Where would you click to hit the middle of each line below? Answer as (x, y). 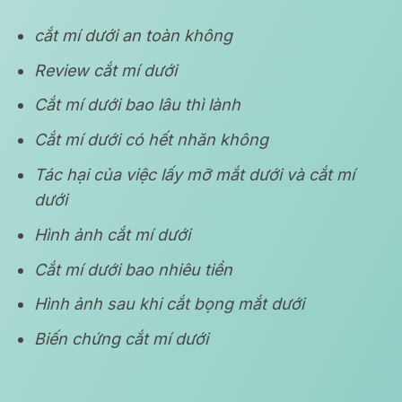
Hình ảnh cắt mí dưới (113, 234)
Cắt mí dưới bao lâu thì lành (138, 105)
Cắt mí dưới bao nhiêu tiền (134, 269)
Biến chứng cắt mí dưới (122, 339)
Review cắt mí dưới (106, 70)
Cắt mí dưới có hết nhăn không (152, 140)
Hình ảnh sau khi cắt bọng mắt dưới (170, 304)
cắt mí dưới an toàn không (134, 35)
